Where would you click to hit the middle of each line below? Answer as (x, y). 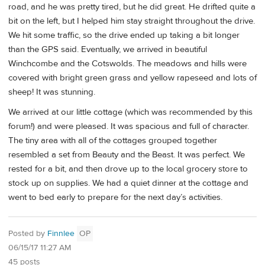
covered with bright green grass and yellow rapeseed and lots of (132, 78)
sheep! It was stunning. (52, 92)
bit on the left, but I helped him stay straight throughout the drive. (132, 21)
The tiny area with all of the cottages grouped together (113, 140)
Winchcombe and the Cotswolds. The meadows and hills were (127, 64)
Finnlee (61, 234)
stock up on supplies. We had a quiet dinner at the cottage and (128, 183)
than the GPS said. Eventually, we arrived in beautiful (108, 50)
